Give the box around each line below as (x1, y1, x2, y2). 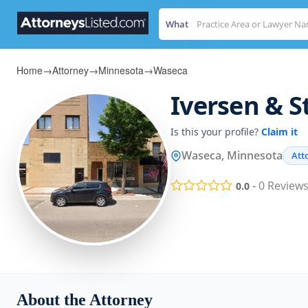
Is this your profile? (170, 125, 261, 138)
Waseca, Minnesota (181, 148, 283, 163)
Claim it (261, 125, 298, 138)
